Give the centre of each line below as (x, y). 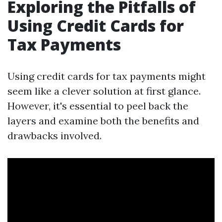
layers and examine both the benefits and (103, 121)
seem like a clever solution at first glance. (104, 91)
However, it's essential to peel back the (98, 106)
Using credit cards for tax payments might (107, 76)
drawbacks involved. (55, 136)
